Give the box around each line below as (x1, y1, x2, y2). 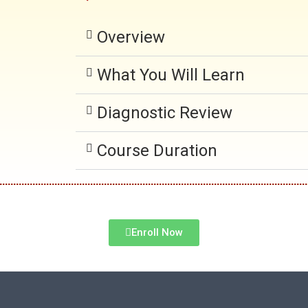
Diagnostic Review (96, 103, 232, 122)
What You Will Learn (96, 65, 245, 85)
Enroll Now (131, 226, 183, 239)
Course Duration (96, 141, 217, 160)
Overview (96, 27, 165, 47)
